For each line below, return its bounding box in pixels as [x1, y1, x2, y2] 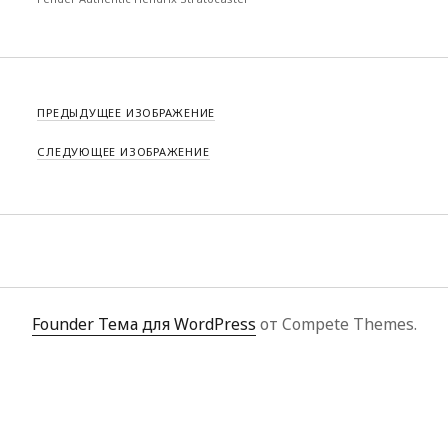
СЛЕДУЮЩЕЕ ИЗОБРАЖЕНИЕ [37, 143, 210, 159]
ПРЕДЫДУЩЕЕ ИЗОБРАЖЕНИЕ [37, 104, 216, 120]
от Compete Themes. [255, 312, 417, 335]
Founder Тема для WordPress [31, 312, 256, 335]
